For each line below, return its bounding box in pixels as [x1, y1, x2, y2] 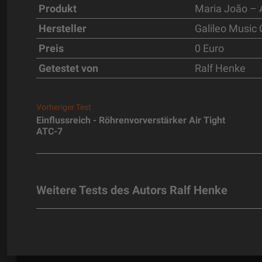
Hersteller [39, 22, 87, 35]
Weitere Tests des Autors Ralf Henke [36, 182, 227, 197]
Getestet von [39, 61, 98, 74]
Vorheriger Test [36, 102, 91, 112]
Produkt [39, 2, 77, 15]
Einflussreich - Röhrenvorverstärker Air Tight [36, 114, 225, 126]
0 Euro [195, 42, 224, 54]
